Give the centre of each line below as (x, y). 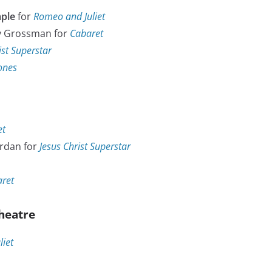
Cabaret (87, 34)
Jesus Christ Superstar (85, 147)
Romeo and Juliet (69, 17)
